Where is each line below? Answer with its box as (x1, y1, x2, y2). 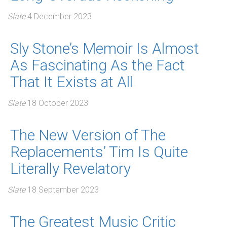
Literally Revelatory (10, 160, 131, 177)
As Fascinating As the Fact (10, 56, 185, 74)
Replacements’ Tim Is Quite (10, 143, 188, 161)
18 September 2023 (27, 185, 99, 195)
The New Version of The (10, 126, 166, 144)
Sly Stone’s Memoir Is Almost (10, 40, 199, 57)
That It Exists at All (10, 73, 133, 91)
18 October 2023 (27, 98, 88, 108)
